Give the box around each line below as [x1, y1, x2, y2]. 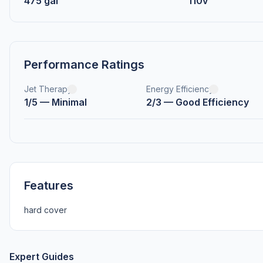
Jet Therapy [24, 84, 72, 94]
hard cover [24, 205, 67, 215]
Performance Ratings [24, 58, 144, 72]
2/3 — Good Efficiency [146, 96, 249, 108]
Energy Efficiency [146, 84, 214, 94]
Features [24, 178, 73, 193]
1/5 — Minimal [24, 96, 87, 108]
